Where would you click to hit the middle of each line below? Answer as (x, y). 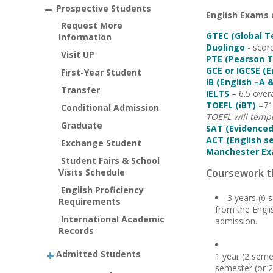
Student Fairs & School (110, 160)
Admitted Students (99, 253)
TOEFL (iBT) (231, 105)
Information (85, 37)
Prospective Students (104, 8)
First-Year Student (101, 72)
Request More (92, 25)
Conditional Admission (110, 107)
